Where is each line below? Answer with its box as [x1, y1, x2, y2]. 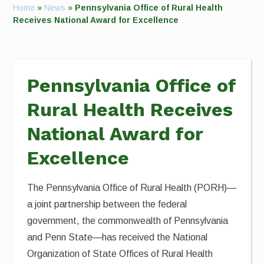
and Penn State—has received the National [27, 232, 208, 242]
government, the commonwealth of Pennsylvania [27, 216, 229, 226]
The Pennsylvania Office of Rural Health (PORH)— [27, 183, 237, 193]
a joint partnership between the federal [27, 199, 187, 209]
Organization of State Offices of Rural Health [27, 249, 213, 259]
